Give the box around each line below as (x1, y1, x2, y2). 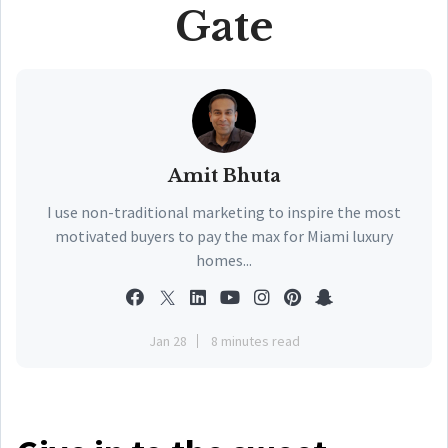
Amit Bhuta (167, 165, 281, 187)
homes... (196, 250, 252, 270)
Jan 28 (148, 332, 187, 350)
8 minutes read (210, 332, 300, 350)
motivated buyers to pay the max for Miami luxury (55, 226, 393, 246)
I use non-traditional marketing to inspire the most (47, 202, 401, 222)
